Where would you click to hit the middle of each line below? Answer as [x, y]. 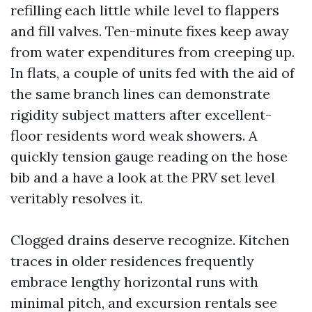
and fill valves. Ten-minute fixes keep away [150, 31]
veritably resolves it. [77, 198]
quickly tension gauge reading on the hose [149, 156]
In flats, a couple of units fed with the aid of [153, 73]
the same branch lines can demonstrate [140, 94]
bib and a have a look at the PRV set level [143, 177]
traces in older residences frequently [132, 261]
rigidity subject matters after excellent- [141, 115]
